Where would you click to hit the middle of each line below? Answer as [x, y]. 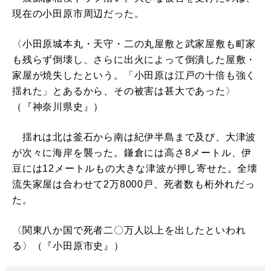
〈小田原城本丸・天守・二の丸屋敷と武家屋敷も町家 [134, 44]
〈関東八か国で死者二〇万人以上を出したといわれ [129, 230]
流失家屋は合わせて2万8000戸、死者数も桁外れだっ [134, 184]
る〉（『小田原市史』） [68, 246]
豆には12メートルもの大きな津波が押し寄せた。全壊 [135, 169]
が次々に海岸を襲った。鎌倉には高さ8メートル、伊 [132, 153]
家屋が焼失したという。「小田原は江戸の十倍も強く [134, 76]
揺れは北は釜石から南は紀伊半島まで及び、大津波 [134, 137]
